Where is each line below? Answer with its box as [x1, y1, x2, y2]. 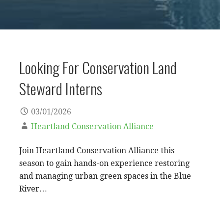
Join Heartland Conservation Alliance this [19, 146, 174, 155]
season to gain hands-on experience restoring [19, 159, 190, 168]
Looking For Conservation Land [19, 56, 177, 79]
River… [19, 184, 47, 193]
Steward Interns [19, 77, 102, 100]
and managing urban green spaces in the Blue [19, 171, 191, 181]
